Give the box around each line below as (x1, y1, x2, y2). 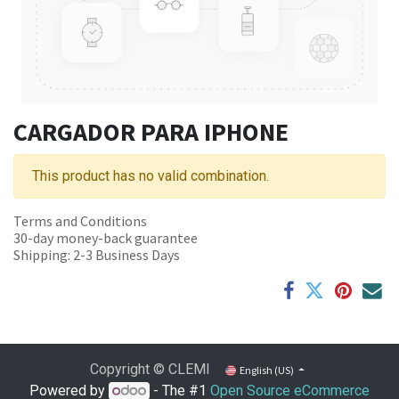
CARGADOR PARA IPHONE (13, 116, 289, 149)
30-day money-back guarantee (13, 229, 198, 248)
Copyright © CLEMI (89, 360, 210, 378)
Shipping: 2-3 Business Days (13, 246, 180, 265)
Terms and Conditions (13, 212, 147, 231)
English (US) (240, 363, 295, 378)
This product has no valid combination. (32, 167, 269, 185)
